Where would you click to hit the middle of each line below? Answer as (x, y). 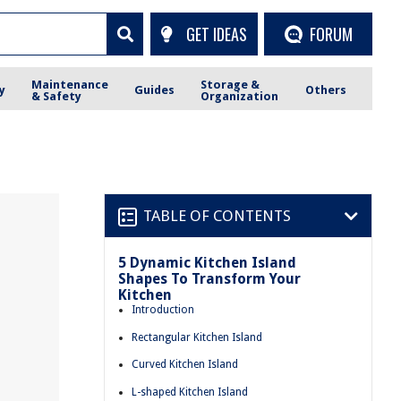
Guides (155, 90)
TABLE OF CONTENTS (217, 215)
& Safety (57, 96)
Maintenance (70, 84)
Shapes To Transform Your (209, 279)
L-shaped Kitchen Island (190, 392)
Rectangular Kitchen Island (197, 337)
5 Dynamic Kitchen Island (207, 263)
